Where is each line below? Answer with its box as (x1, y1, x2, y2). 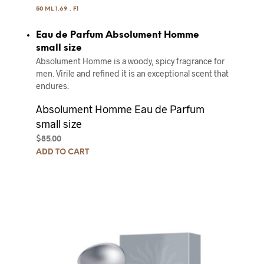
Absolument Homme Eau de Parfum (35, 102, 204, 115)
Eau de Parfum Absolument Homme (35, 29, 199, 40)
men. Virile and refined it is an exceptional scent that (35, 68, 229, 78)
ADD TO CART (35, 148, 89, 156)
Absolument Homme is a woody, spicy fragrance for (35, 55, 225, 66)
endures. (35, 80, 69, 91)
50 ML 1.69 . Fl (35, 5, 78, 12)
